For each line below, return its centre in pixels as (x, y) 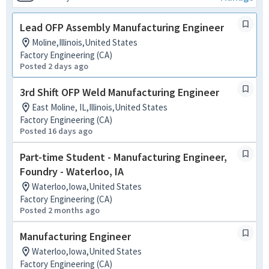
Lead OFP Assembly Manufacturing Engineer (122, 27)
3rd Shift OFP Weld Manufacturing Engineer (119, 92)
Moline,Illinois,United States (85, 42)
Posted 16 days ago (56, 131)
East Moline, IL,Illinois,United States (100, 107)
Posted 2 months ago (60, 210)
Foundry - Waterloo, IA (72, 171)
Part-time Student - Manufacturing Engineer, (123, 157)
